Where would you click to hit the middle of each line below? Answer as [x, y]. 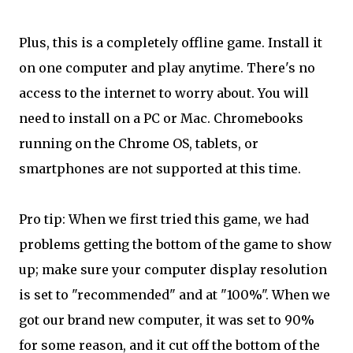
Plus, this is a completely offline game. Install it [171, 42]
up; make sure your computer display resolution [173, 269]
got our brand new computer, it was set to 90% [167, 320]
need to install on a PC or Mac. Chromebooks [161, 118]
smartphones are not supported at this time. [162, 168]
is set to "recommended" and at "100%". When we [175, 294]
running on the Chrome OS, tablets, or [139, 143]
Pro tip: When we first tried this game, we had [164, 219]
